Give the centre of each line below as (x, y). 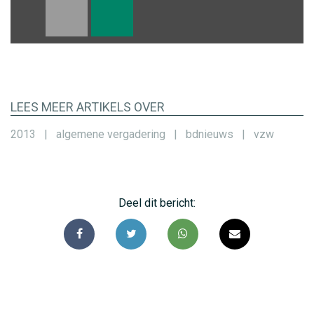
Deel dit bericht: (157, 203)
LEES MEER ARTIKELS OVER (88, 107)
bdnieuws (210, 134)
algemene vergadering (111, 134)
